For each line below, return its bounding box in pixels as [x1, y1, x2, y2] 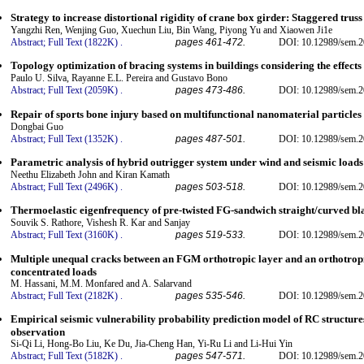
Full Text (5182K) [48, 349, 118, 362]
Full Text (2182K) [48, 289, 118, 301]
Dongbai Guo [11, 120, 63, 132]
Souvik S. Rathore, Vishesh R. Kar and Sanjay [11, 217, 190, 229]
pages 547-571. [175, 349, 245, 362]
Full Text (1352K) [48, 132, 118, 145]
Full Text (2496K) [48, 180, 118, 193]
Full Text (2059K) [48, 84, 118, 97]
